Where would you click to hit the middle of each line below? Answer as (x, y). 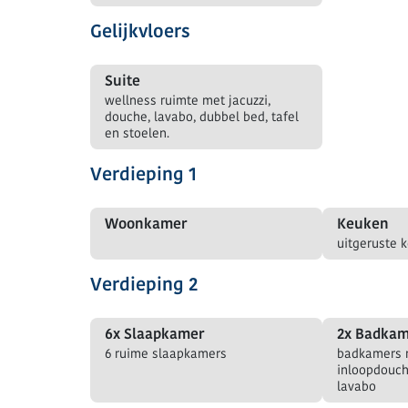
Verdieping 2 (144, 285)
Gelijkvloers (140, 31)
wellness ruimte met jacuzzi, (188, 101)
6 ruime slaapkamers (166, 354)
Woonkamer (146, 224)
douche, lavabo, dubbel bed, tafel (202, 117)
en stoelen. (137, 133)
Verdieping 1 (143, 174)
